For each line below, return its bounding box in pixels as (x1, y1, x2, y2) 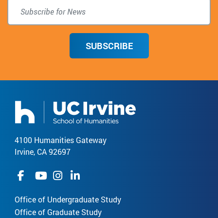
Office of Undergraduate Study (15, 194, 121, 205)
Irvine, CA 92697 (15, 146, 71, 157)
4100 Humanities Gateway (15, 135, 107, 145)
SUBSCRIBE (85, 39, 133, 52)
